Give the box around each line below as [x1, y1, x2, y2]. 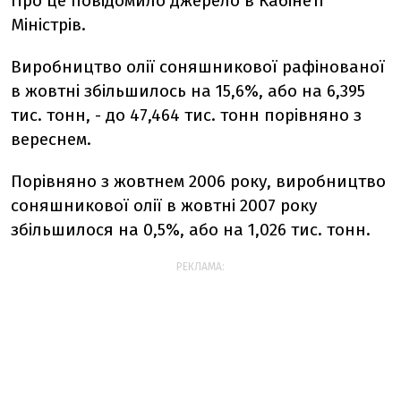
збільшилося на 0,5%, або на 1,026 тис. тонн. [11, 219, 371, 240]
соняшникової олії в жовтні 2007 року [11, 195, 317, 216]
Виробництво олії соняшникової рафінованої [11, 56, 385, 77]
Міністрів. [11, 14, 86, 35]
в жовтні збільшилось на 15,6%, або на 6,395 [11, 81, 365, 101]
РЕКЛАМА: [176, 260, 225, 273]
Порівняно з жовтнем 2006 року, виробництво [11, 171, 386, 192]
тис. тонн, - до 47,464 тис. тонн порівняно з [11, 105, 362, 125]
